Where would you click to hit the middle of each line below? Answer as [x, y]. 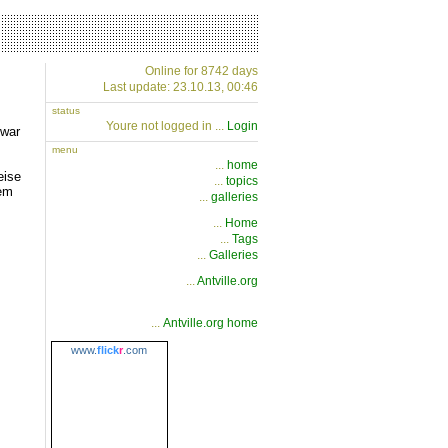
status [66, 111]
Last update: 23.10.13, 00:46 [180, 87]
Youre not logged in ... [166, 126]
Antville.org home [210, 323]
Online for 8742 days [201, 71]
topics [242, 181]
